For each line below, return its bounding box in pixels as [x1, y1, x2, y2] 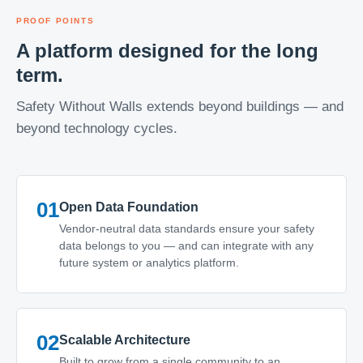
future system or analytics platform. [59, 256, 239, 269]
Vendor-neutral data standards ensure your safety [59, 222, 314, 235]
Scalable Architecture [59, 333, 190, 347]
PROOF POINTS [16, 16, 95, 25]
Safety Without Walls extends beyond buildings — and [16, 99, 344, 114]
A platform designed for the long [16, 40, 318, 62]
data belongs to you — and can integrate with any [59, 239, 314, 252]
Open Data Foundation [59, 200, 199, 214]
